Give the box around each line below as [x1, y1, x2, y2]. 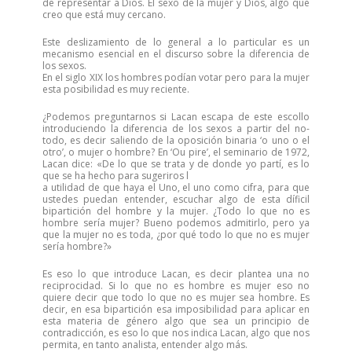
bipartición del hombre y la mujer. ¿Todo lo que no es [42, 204, 310, 218]
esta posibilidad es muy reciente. [42, 82, 189, 96]
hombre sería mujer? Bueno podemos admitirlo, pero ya [42, 216, 310, 229]
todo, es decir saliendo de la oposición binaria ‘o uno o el [42, 134, 310, 147]
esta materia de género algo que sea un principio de [42, 314, 310, 328]
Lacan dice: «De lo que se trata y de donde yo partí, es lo [42, 157, 310, 170]
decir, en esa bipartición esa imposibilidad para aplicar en [42, 302, 310, 316]
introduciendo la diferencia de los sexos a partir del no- [42, 122, 310, 135]
